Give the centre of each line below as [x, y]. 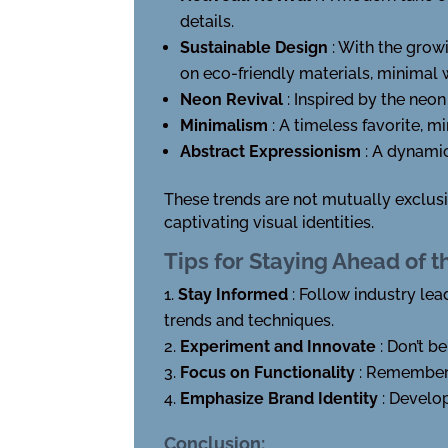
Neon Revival [234, 99]
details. [207, 21]
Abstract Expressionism [273, 151]
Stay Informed [235, 294]
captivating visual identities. [269, 222]
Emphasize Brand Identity [281, 398]
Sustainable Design [256, 47]
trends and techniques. [249, 320]
